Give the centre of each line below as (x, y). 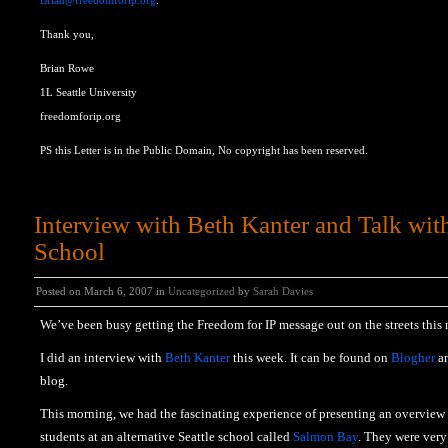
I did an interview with (102, 357)
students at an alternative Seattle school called (166, 436)
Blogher (413, 357)
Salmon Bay (325, 436)
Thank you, (67, 34)
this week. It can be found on (310, 357)
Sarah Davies (283, 291)
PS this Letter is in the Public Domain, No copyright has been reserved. (204, 150)
